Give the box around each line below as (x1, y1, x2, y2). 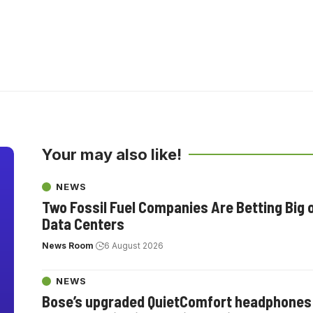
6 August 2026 (104, 240, 163, 251)
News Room (42, 240, 94, 251)
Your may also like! (42, 145, 182, 163)
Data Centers (42, 214, 124, 233)
